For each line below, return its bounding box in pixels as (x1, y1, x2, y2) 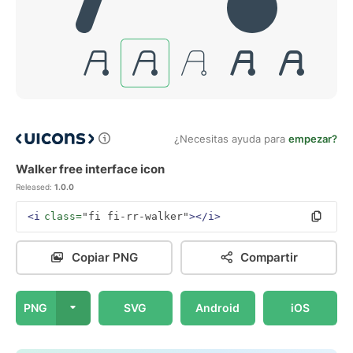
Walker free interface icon (16, 162, 165, 176)
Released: (16, 182, 52, 191)
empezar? (288, 132, 337, 145)
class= (44, 210, 82, 222)
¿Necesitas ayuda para (174, 132, 288, 145)
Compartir (240, 250, 298, 265)
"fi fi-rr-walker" (82, 210, 189, 222)
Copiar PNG (71, 250, 138, 265)
